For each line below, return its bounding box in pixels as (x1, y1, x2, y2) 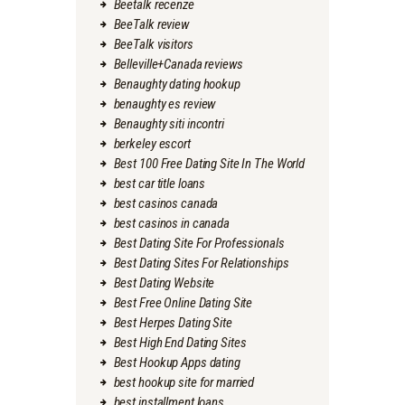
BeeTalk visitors (113, 36, 193, 53)
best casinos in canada (113, 215, 230, 232)
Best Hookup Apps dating (113, 354, 240, 372)
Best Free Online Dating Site (113, 295, 253, 312)
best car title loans (113, 175, 206, 193)
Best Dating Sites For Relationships (113, 255, 289, 272)
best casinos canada (113, 195, 219, 212)
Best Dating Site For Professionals (113, 235, 285, 252)
